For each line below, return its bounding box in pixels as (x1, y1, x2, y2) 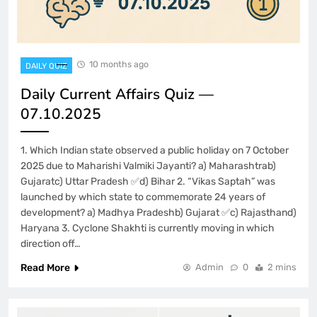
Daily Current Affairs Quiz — (21, 83, 214, 104)
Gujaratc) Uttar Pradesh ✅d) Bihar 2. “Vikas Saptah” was (21, 175, 275, 188)
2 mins (267, 261, 296, 272)
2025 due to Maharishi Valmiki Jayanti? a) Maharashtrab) (21, 159, 276, 172)
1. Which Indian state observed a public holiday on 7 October (21, 144, 289, 156)
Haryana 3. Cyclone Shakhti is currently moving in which (21, 221, 275, 234)
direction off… (21, 237, 81, 250)
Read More (21, 261, 70, 274)
